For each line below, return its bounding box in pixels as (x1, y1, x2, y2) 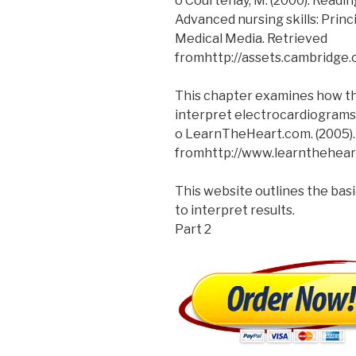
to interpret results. (175, 202, 295, 218)
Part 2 (175, 221, 211, 237)
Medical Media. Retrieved (175, 30, 327, 46)
